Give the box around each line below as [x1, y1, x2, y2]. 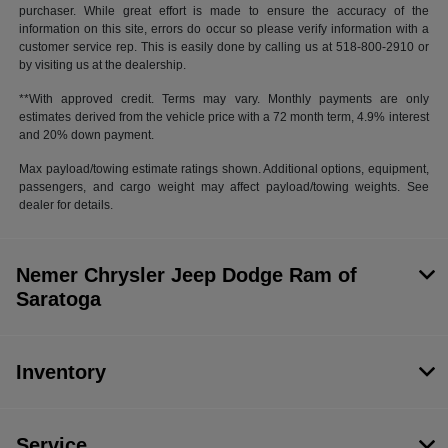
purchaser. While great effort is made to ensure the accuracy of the [19, 4, 429, 18]
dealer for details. [19, 198, 114, 212]
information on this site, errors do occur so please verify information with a [19, 22, 429, 36]
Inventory [16, 361, 106, 383]
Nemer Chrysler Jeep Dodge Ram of [16, 264, 357, 286]
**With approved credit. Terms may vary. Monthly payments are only [19, 92, 429, 106]
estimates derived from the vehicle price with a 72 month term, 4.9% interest [19, 110, 429, 124]
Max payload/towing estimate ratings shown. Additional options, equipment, [19, 162, 429, 176]
